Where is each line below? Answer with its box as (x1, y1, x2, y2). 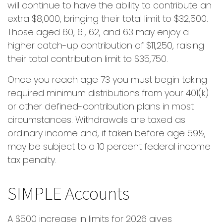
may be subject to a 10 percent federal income (7, 140, 211, 153)
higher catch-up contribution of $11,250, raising (7, 39, 204, 52)
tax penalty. (7, 154, 56, 166)
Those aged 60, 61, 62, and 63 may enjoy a (7, 26, 189, 38)
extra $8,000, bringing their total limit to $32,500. (7, 12, 208, 25)
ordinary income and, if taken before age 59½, (7, 127, 206, 139)
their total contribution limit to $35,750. (7, 53, 168, 65)
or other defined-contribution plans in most (7, 100, 194, 112)
